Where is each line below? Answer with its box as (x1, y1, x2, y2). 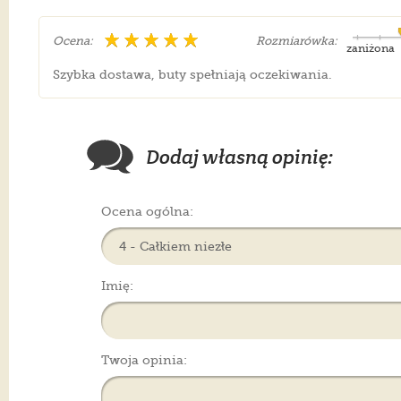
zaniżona (346, 42, 396, 55)
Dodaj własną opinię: (146, 144, 334, 171)
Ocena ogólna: (101, 204, 194, 219)
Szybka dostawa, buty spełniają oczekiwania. (53, 67, 333, 82)
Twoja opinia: (101, 353, 188, 368)
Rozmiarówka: (256, 34, 338, 48)
